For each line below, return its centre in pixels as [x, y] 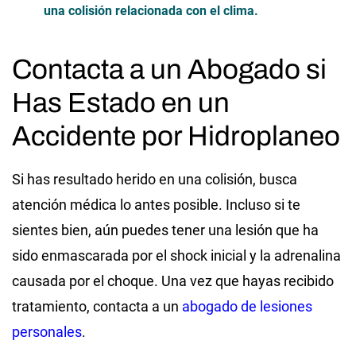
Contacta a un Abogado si [169, 69]
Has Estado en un [121, 102]
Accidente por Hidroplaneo [176, 135]
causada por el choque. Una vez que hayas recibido [173, 281]
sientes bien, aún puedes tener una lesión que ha [165, 230]
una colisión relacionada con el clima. [151, 10]
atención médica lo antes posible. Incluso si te [156, 204]
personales [47, 331]
